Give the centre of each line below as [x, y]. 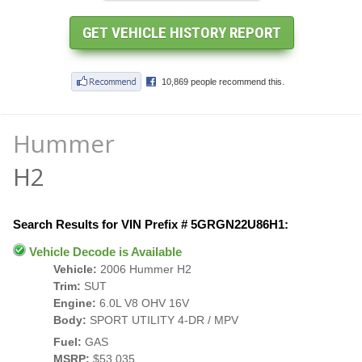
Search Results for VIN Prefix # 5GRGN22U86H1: [151, 224]
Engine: [75, 303]
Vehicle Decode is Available [104, 252]
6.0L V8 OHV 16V [143, 303]
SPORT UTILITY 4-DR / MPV [162, 320]
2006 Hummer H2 [144, 269]
